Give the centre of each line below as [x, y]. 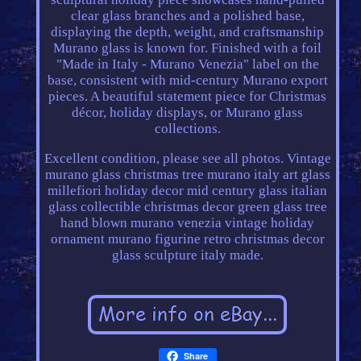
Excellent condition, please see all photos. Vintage [187, 159]
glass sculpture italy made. [187, 255]
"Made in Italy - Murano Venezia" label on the [187, 64]
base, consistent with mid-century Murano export [187, 81]
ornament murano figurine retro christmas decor [187, 239]
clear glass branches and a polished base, [187, 16]
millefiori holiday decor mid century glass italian [188, 191]
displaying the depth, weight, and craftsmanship [188, 32]
